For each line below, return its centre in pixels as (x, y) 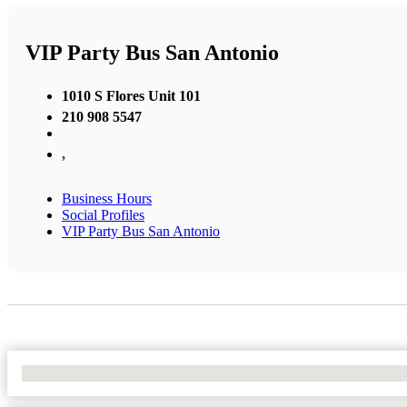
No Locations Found (81, 372)
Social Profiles (103, 214)
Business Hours (107, 198)
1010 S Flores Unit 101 (131, 95)
